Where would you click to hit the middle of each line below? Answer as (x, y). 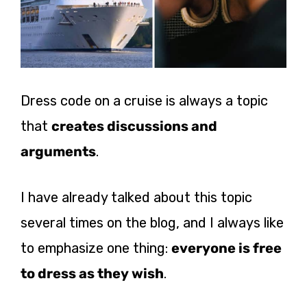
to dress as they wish (92, 273)
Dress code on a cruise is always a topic (144, 100)
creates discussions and (134, 126)
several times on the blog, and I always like (152, 222)
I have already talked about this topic (136, 197)
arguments (58, 151)
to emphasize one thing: (96, 248)
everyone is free (226, 248)
